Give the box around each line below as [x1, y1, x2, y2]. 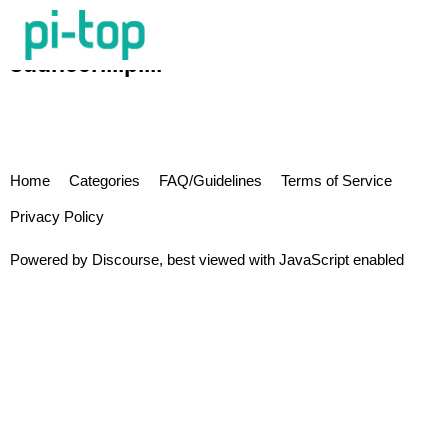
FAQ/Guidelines [159, 171, 262, 189]
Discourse [92, 251, 159, 269]
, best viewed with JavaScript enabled [159, 251, 404, 269]
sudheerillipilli [10, 51, 162, 77]
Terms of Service [281, 171, 392, 189]
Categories [69, 171, 140, 189]
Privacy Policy [10, 207, 104, 225]
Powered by [10, 251, 92, 269]
